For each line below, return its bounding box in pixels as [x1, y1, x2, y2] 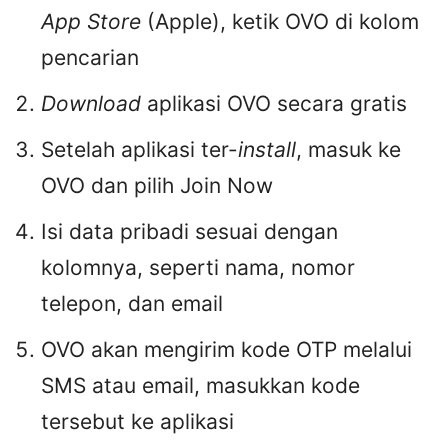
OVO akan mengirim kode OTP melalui [41, 337, 412, 363]
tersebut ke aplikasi [41, 409, 234, 435]
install [238, 137, 296, 163]
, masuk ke [296, 137, 401, 163]
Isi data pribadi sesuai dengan [41, 219, 338, 245]
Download [41, 91, 147, 117]
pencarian [41, 45, 139, 71]
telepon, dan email [41, 291, 223, 317]
